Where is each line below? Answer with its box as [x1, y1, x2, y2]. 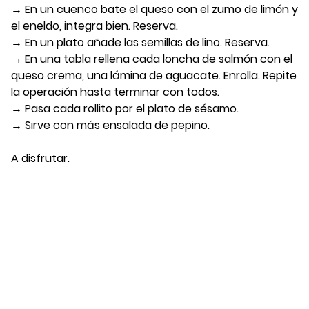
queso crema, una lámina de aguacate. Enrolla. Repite [11, 67, 297, 83]
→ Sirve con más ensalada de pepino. [11, 117, 210, 133]
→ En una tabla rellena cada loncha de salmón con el [11, 50, 292, 67]
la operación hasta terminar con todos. [11, 83, 219, 100]
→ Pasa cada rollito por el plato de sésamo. [11, 100, 239, 117]
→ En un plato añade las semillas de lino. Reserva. [11, 34, 270, 50]
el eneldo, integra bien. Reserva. [11, 17, 178, 34]
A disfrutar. [11, 150, 70, 166]
